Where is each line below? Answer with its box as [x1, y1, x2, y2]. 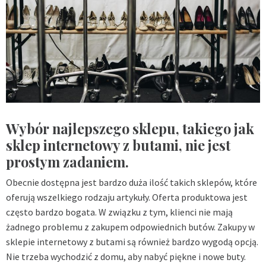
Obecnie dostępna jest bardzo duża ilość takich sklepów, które [6, 176, 257, 188]
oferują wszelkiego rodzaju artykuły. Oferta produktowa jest [6, 191, 248, 203]
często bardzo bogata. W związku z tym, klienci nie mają [6, 205, 233, 218]
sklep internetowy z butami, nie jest [6, 135, 230, 154]
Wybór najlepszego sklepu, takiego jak [6, 119, 254, 138]
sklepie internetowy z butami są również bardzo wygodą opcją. [6, 235, 258, 248]
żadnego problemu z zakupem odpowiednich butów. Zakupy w [6, 220, 255, 233]
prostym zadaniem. [6, 152, 129, 171]
